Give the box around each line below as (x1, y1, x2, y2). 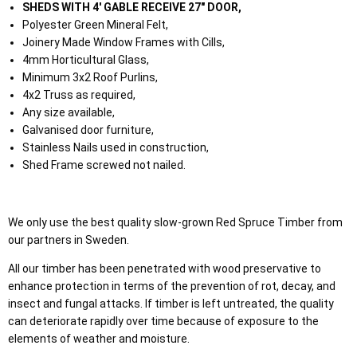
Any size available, (22, 106, 115, 120)
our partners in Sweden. (8, 233, 131, 247)
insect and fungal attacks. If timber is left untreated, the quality (8, 297, 334, 311)
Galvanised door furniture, (22, 124, 154, 137)
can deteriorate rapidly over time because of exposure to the (8, 315, 319, 328)
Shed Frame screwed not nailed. (22, 159, 186, 172)
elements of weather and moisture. (8, 332, 192, 346)
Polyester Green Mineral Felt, (22, 18, 168, 32)
